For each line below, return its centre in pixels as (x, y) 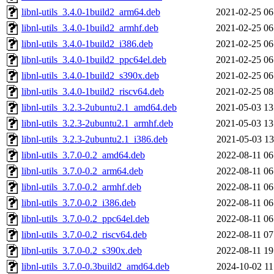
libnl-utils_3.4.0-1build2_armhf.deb (90, 28)
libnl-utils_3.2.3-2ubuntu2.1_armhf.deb (97, 124)
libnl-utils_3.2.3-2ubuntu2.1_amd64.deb (99, 108)
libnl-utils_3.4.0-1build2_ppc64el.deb (94, 60)
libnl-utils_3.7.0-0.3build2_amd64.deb (95, 267)
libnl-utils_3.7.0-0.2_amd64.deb (83, 155)
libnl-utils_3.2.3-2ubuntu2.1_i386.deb (94, 139)
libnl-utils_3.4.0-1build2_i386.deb (87, 44)
